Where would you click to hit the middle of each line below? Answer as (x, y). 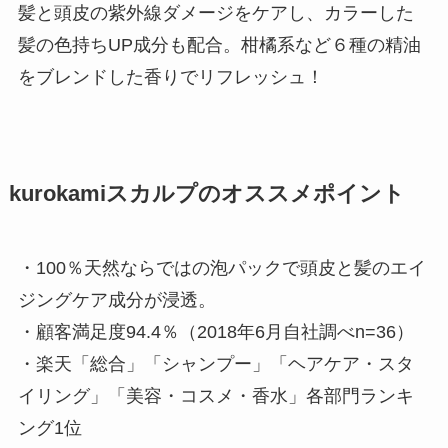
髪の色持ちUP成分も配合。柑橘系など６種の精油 (219, 44)
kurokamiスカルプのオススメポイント (206, 193)
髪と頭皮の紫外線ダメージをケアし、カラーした (215, 12)
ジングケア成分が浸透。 (116, 299)
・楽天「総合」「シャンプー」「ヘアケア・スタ (215, 363)
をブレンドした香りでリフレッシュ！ (170, 76)
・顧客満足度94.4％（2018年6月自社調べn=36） (215, 331)
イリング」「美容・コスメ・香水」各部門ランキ (215, 395)
